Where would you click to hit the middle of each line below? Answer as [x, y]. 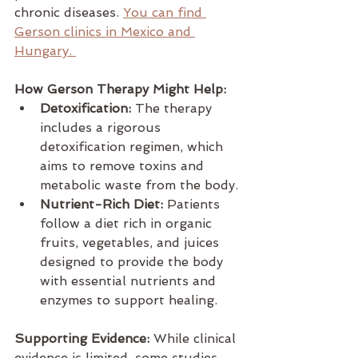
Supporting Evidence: [82, 339]
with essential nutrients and [130, 281]
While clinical [195, 339]
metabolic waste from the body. [139, 185]
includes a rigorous [102, 128]
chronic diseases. [69, 13]
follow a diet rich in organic [128, 224]
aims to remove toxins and [124, 166]
